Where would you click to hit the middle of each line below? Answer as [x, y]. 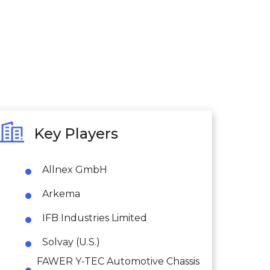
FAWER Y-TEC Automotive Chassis [118, 261]
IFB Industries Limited [95, 218]
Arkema [61, 193]
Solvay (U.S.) [71, 242]
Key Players [76, 134]
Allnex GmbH [75, 169]
